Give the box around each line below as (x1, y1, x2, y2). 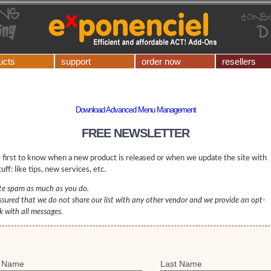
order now (142, 56, 181, 67)
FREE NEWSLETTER (82, 126, 189, 140)
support (61, 56, 91, 67)
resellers (222, 56, 256, 67)
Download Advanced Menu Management (75, 105, 196, 114)
